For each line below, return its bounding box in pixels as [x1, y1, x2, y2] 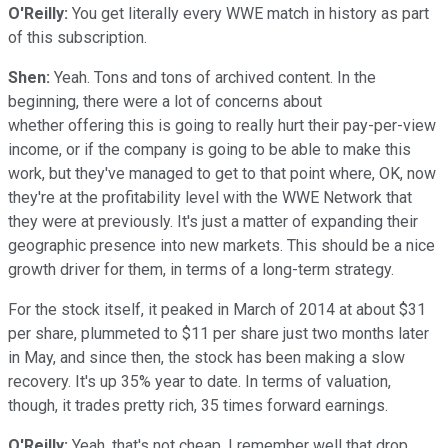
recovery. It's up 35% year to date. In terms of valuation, [8, 371, 391, 391]
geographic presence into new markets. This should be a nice [8, 235, 435, 255]
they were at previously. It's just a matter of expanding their [8, 211, 418, 231]
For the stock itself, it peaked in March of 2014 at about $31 [8, 299, 426, 319]
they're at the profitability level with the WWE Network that [8, 187, 412, 207]
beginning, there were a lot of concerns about [8, 91, 322, 111]
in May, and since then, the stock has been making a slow [8, 347, 405, 367]
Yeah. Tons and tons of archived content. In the [50, 67, 376, 87]
